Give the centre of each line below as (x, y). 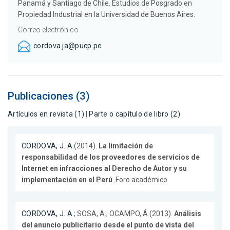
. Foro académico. (141, 179)
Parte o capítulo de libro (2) (135, 114)
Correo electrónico (48, 30)
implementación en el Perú (67, 179)
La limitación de (126, 146)
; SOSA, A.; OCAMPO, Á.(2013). (124, 213)
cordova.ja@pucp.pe (68, 46)
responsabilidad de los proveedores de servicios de (111, 157)
